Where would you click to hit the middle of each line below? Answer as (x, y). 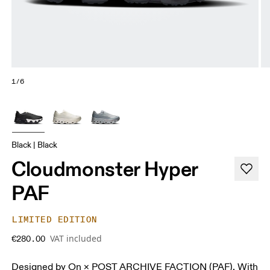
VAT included (76, 238)
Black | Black (35, 145)
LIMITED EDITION (55, 219)
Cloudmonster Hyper (105, 168)
